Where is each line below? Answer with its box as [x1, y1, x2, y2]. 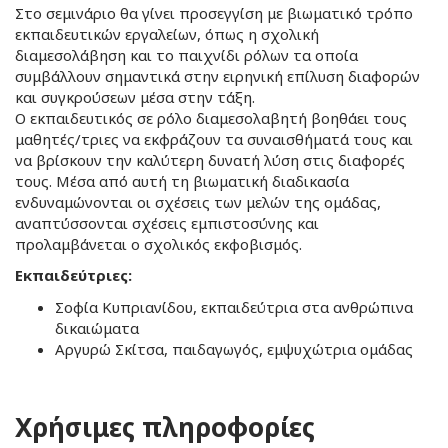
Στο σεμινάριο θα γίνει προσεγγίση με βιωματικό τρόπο [15, 2, 413, 23]
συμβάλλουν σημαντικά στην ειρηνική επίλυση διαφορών [15, 65, 420, 86]
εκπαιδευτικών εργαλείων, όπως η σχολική [15, 23, 319, 44]
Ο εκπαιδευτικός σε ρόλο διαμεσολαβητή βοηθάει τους [15, 107, 407, 128]
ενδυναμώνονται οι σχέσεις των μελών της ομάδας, [15, 191, 381, 212]
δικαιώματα [55, 317, 139, 338]
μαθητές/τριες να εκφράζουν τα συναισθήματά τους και [15, 128, 413, 149]
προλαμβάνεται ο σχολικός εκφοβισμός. [15, 233, 302, 254]
